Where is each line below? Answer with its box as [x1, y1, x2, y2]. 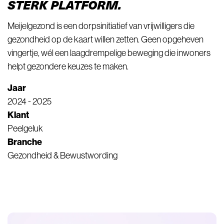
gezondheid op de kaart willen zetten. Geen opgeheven [7, 34, 203, 44]
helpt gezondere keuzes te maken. [7, 61, 128, 71]
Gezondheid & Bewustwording [7, 150, 117, 160]
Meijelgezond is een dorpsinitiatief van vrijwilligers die [7, 21, 194, 31]
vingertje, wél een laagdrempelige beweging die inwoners [7, 48, 210, 58]
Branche [7, 136, 42, 147]
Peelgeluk [7, 123, 43, 133]
